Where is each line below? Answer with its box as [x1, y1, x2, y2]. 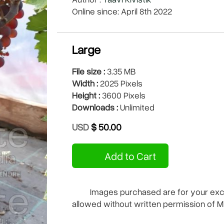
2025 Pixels [98, 77, 142, 89]
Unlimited [118, 101, 154, 113]
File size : [72, 65, 105, 77]
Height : [72, 89, 100, 101]
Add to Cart [102, 148, 156, 163]
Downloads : [72, 101, 118, 113]
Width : [72, 77, 98, 89]
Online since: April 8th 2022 [72, 5, 172, 17]
